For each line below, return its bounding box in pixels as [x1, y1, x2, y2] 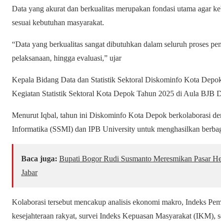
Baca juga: [21, 154, 57, 163]
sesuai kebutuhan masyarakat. [12, 18, 104, 27]
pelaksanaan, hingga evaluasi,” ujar [12, 54, 121, 63]
